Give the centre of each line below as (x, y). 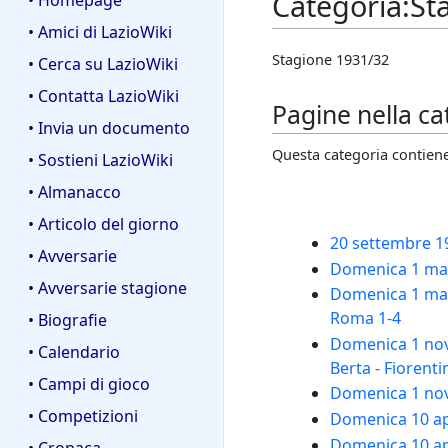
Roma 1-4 (365, 318)
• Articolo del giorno (103, 224)
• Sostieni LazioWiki (100, 160)
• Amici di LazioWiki (100, 32)
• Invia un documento (109, 128)
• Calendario (74, 351)
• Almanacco (74, 192)
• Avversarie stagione (107, 287)
